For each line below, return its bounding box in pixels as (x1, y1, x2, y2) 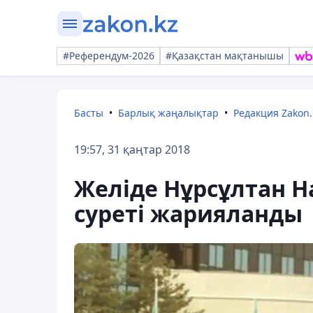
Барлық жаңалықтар (118, 106, 219, 119)
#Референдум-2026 (63, 49, 154, 62)
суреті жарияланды (74, 198, 303, 228)
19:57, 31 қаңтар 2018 (74, 142, 190, 157)
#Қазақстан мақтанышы (166, 49, 284, 62)
